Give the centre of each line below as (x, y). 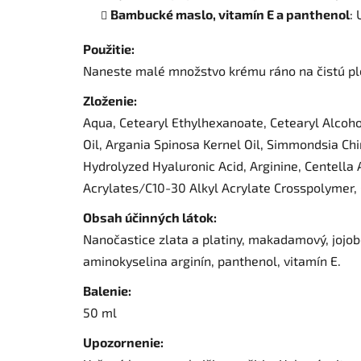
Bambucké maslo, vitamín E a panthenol (230, 15)
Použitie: (109, 49)
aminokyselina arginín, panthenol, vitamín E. (212, 261)
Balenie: (107, 291)
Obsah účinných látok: (150, 218)
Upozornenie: (123, 342)
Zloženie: (110, 101)
